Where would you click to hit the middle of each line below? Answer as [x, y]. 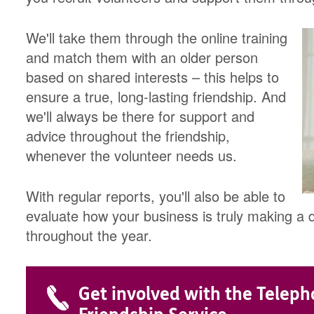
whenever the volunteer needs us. [132, 156]
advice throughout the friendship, [128, 136]
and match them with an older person [142, 57]
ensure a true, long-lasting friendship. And [156, 97]
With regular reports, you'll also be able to [156, 196]
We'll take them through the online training [157, 38]
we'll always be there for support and [141, 116]
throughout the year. [89, 235]
